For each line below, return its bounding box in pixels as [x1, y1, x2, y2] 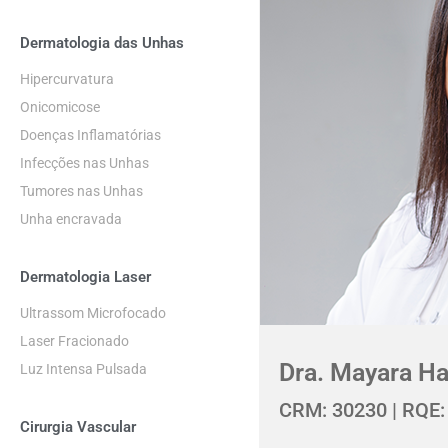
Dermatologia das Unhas [20, 34, 184, 52]
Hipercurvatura [20, 71, 114, 87]
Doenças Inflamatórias [20, 127, 161, 143]
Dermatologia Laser [20, 268, 151, 286]
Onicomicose [20, 99, 100, 115]
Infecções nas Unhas [20, 155, 149, 171]
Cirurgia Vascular [20, 418, 136, 436]
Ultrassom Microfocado [20, 305, 166, 321]
